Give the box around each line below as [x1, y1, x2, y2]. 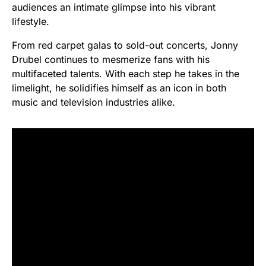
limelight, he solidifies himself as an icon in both [12, 81, 226, 94]
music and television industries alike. [12, 96, 175, 108]
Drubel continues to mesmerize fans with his [12, 53, 210, 65]
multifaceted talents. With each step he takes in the [12, 67, 239, 80]
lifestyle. [12, 15, 49, 27]
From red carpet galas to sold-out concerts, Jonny [12, 39, 238, 51]
